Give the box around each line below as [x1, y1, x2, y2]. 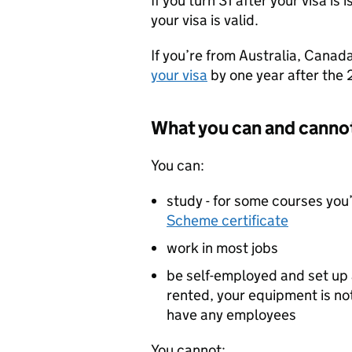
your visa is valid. [151, 10, 258, 29]
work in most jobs [167, 238, 278, 257]
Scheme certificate [167, 211, 288, 229]
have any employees [167, 305, 296, 324]
